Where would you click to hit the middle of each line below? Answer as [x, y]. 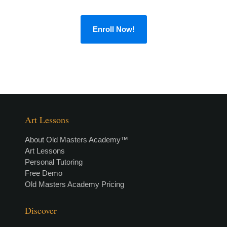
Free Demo [43, 173]
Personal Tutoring [53, 162]
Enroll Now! [113, 29]
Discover [41, 210]
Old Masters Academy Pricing [74, 184]
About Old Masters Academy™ [76, 139]
